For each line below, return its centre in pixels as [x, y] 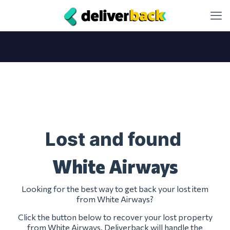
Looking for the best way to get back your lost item [115, 189]
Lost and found [115, 139]
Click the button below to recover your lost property [115, 217]
